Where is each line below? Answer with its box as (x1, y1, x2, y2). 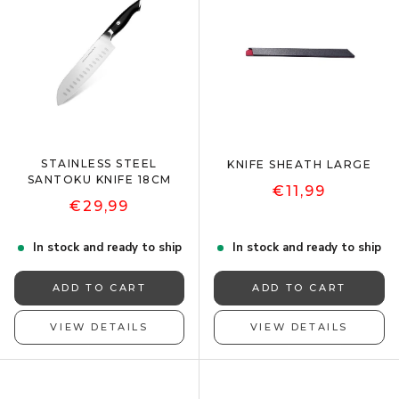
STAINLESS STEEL (41, 156, 158, 170)
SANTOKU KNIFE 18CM (27, 172, 172, 186)
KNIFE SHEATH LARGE (227, 157, 371, 171)
